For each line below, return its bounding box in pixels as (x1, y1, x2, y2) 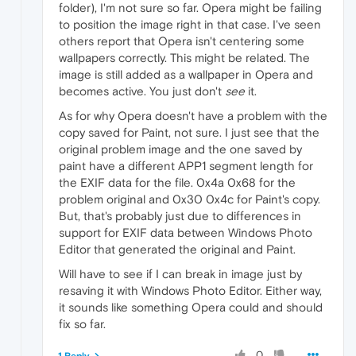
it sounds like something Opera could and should (59, 300, 323, 314)
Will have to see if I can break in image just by (59, 266, 302, 281)
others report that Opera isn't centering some (59, 33, 304, 48)
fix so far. (59, 316, 106, 331)
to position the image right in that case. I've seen (59, 17, 321, 31)
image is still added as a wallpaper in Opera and (59, 67, 313, 81)
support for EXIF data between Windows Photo (59, 225, 312, 239)
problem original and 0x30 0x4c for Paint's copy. (59, 192, 320, 206)
